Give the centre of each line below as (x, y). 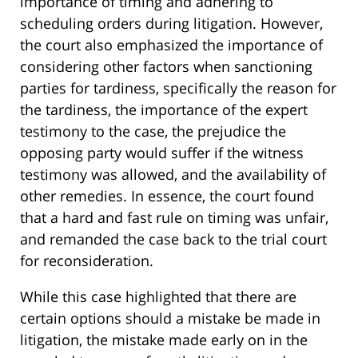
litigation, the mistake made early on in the (164, 340)
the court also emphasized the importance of (171, 45)
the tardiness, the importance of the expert (164, 110)
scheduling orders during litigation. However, (171, 24)
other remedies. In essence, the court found (167, 196)
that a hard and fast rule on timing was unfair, (174, 218)
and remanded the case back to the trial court (173, 239)
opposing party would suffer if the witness (162, 153)
